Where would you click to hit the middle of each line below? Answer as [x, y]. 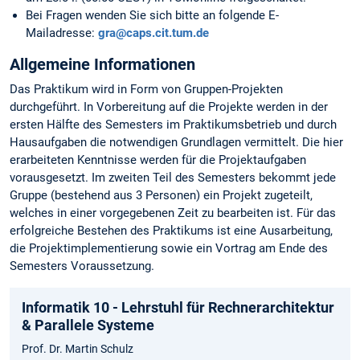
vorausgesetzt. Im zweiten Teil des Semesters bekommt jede [173, 178]
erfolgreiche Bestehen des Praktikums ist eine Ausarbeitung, [171, 231]
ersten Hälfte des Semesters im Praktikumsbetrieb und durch [173, 125]
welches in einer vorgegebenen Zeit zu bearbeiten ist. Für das [173, 213]
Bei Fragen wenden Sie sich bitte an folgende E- [152, 16]
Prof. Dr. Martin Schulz [78, 348]
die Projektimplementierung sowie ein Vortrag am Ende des [169, 249]
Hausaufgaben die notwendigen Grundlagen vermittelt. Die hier [176, 143]
